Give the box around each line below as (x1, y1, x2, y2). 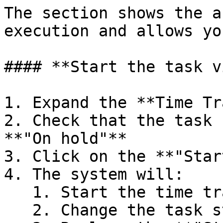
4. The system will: (4, 165, 184, 183)
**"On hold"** (4, 129, 127, 147)
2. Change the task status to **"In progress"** (4, 201, 32, 219)
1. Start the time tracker (4, 183, 32, 201)
